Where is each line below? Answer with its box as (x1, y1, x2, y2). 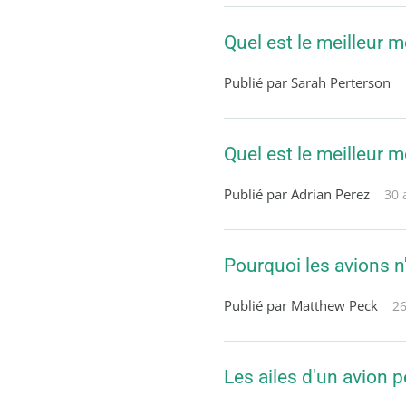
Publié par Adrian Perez (224, 184, 370, 204)
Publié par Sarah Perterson (224, 72, 391, 92)
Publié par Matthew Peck (224, 295, 378, 315)
